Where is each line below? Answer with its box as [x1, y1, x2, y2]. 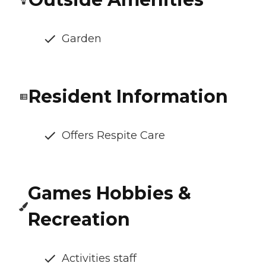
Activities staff [62, 251, 137, 265]
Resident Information [28, 85, 228, 107]
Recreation [28, 208, 131, 230]
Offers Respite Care [62, 128, 165, 142]
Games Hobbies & [28, 182, 192, 204]
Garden [62, 31, 102, 45]
